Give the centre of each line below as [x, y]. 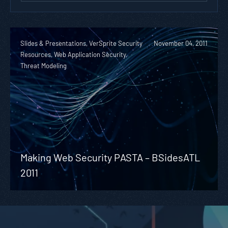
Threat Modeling [44, 65]
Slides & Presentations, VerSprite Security [81, 43]
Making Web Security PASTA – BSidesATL [110, 157]
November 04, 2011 [181, 43]
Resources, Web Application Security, [74, 54]
